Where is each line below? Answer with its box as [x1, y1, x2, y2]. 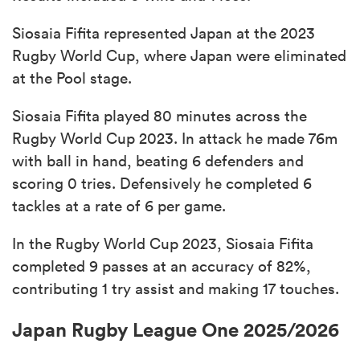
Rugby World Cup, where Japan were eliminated [12, 45, 346, 65]
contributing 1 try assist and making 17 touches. [12, 278, 339, 298]
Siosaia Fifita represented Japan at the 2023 [12, 22, 315, 43]
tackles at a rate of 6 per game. [12, 195, 226, 215]
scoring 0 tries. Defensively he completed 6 [12, 173, 312, 193]
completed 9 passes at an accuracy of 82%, [12, 256, 311, 276]
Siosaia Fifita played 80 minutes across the [12, 105, 307, 125]
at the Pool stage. [12, 67, 132, 88]
